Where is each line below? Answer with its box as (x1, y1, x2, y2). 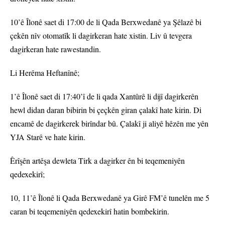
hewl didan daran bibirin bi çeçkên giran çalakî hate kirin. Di (10, 104, 201, 116)
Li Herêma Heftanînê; (10, 67, 79, 78)
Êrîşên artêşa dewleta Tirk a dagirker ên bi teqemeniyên (10, 155, 185, 166)
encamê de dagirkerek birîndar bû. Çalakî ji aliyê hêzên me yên (10, 118, 208, 129)
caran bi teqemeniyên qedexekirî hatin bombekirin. (10, 206, 169, 217)
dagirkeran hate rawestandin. (10, 44, 101, 55)
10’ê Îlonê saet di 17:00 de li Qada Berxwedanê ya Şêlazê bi (10, 17, 201, 28)
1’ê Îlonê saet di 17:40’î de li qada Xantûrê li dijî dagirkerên (10, 91, 198, 102)
